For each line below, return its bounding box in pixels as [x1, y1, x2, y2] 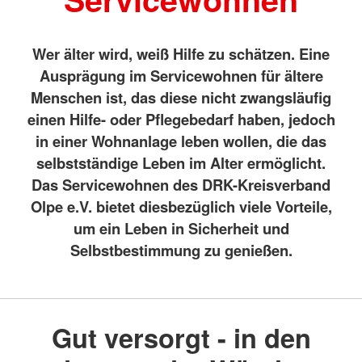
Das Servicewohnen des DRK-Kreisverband [32, 173, 330, 196]
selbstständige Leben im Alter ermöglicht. [36, 151, 326, 174]
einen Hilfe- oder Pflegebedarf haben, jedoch [27, 107, 335, 130]
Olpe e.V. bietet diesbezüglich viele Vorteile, [30, 195, 332, 217]
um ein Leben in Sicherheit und [73, 217, 289, 239]
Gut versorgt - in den [51, 318, 311, 356]
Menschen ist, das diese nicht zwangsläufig [31, 86, 331, 108]
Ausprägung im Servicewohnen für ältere [39, 64, 323, 86]
